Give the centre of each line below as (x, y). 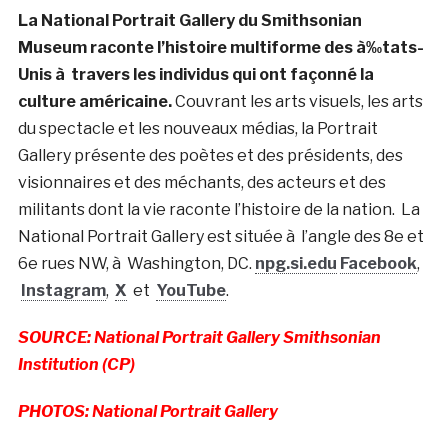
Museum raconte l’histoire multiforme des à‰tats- (220, 47)
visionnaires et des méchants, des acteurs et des (201, 182)
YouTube (190, 290)
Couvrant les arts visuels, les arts (297, 101)
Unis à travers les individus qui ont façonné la (195, 74)
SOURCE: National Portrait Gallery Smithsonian (199, 337)
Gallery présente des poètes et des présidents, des (210, 155)
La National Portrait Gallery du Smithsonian (189, 20)
